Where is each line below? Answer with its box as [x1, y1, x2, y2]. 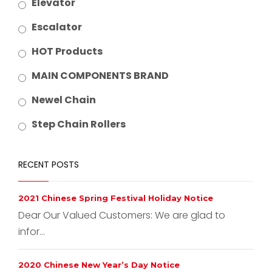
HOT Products [32, 44, 103, 58]
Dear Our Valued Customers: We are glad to [18, 208, 225, 222]
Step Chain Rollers [32, 117, 126, 131]
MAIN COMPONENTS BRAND [32, 68, 169, 83]
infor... [18, 224, 45, 239]
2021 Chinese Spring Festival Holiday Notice [18, 192, 213, 203]
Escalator [32, 19, 82, 34]
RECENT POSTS [18, 158, 79, 171]
